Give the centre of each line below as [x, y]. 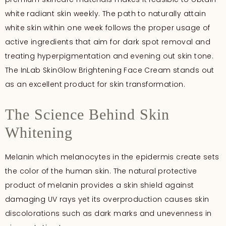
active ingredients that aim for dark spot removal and [108, 42]
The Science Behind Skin [87, 115]
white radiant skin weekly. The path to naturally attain [105, 14]
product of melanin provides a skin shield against [100, 185]
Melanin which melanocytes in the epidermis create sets [112, 157]
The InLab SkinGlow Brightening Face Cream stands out [110, 70]
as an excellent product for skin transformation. [95, 84]
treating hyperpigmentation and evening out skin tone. [109, 56]
